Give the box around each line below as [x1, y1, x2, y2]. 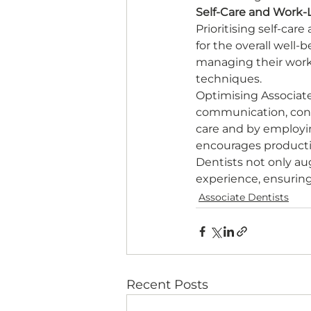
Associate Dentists [199, 191, 289, 204]
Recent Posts [126, 277, 208, 293]
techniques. [196, 72, 264, 86]
